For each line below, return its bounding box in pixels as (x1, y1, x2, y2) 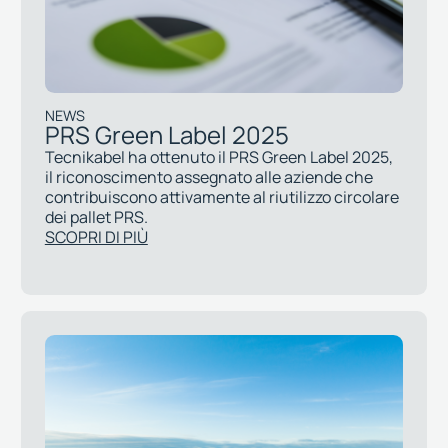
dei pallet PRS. (44, 205, 148, 228)
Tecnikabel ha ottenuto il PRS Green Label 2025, (44, 145, 393, 168)
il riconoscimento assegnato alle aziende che (44, 165, 373, 188)
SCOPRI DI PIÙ (44, 225, 148, 248)
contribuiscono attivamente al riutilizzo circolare (44, 185, 399, 208)
